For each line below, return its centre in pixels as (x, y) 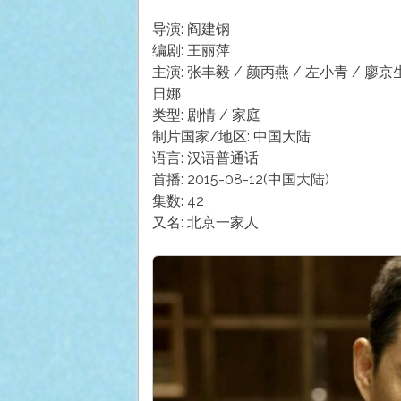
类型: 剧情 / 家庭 (206, 115)
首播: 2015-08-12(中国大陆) (240, 179)
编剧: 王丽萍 (191, 50)
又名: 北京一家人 (205, 222)
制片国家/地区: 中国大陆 (231, 136)
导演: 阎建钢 (191, 29)
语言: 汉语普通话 (205, 158)
